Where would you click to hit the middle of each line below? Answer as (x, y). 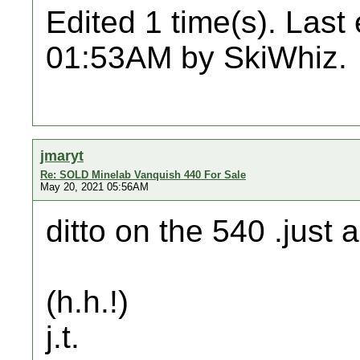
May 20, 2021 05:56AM (94, 187)
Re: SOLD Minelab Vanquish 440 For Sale (143, 175)
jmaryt (62, 155)
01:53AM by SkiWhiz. (196, 57)
